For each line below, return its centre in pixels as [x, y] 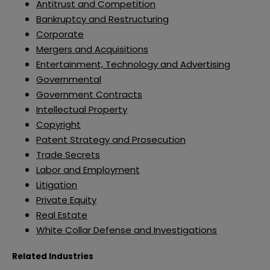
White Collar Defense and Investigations [127, 230]
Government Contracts [89, 95]
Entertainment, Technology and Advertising [133, 64]
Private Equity [66, 200]
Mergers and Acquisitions [92, 49]
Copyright [58, 125]
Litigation [57, 185]
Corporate [60, 34]
